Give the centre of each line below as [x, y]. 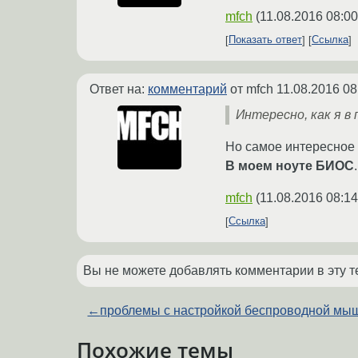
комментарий [187, 89]
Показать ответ [265, 40]
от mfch [252, 89]
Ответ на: [119, 89]
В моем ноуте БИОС [290, 165]
